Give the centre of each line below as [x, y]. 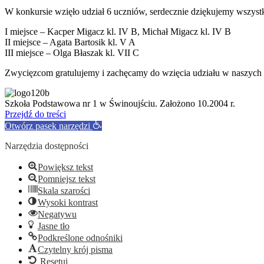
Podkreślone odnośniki [80, 237]
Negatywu [57, 214]
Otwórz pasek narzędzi [47, 126]
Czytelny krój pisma [75, 249]
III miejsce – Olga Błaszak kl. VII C [72, 52]
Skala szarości [64, 190]
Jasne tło [54, 226]
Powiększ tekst [65, 167]
